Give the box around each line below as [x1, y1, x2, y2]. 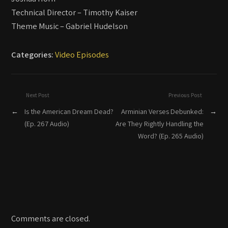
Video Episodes [55, 49, 109, 61]
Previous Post [168, 91, 202, 99]
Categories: [11, 49, 55, 61]
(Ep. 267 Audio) [24, 119, 70, 129]
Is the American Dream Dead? [24, 106, 114, 117]
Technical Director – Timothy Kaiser [11, 6, 138, 18]
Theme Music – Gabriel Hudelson [11, 20, 128, 32]
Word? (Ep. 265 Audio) [137, 131, 204, 141]
